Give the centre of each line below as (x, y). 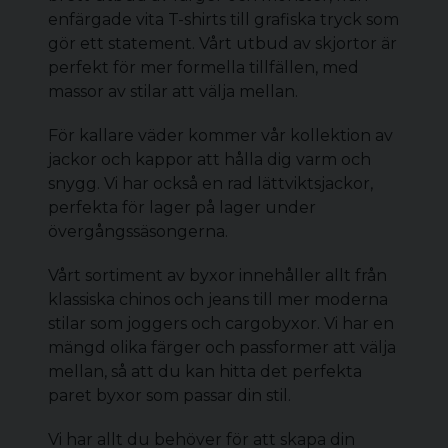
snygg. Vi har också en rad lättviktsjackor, (210, 183)
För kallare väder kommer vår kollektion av (220, 135)
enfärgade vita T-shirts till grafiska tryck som (223, 19)
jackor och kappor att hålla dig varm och (209, 159)
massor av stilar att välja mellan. (173, 91)
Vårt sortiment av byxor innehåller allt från (217, 275)
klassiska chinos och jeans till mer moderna (218, 299)
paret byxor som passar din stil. (169, 395)
